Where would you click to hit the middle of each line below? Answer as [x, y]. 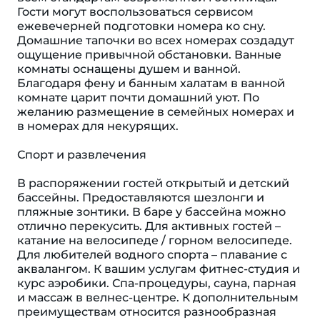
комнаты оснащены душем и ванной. [129, 69]
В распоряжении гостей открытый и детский [153, 183]
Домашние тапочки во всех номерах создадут [156, 40]
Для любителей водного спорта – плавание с [152, 255]
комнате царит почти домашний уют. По [138, 97]
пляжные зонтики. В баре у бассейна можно [151, 212]
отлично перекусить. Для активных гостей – [149, 226]
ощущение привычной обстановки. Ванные [149, 55]
